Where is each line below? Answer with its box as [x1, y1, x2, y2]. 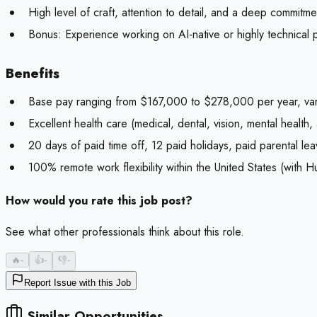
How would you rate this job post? [6, 192, 192, 209]
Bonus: [28, 26, 62, 43]
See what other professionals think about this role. [6, 224, 244, 241]
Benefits [6, 64, 59, 83]
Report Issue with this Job [24, 277, 131, 289]
